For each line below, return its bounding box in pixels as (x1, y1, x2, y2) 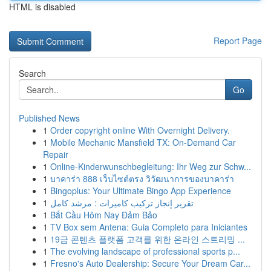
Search (19, 67, 46, 79)
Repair (43, 148, 68, 160)
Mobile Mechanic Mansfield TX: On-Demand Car (50, 136, 236, 148)
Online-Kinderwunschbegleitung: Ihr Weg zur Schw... (50, 160, 251, 172)
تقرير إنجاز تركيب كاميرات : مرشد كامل (50, 197, 194, 209)
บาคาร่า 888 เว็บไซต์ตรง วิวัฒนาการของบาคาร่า (50, 172, 234, 184)
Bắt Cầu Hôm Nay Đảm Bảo (50, 209, 157, 221)
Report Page (214, 34, 262, 47)
